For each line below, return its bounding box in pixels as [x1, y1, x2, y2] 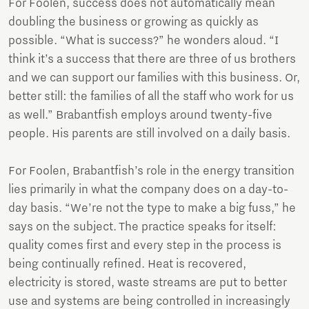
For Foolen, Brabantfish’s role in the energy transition [8, 164, 295, 179]
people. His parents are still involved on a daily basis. [8, 127, 290, 141]
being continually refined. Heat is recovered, [8, 257, 246, 272]
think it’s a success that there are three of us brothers [8, 52, 296, 67]
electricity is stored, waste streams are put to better [8, 276, 287, 290]
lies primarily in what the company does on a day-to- [8, 183, 288, 197]
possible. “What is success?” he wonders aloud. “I [8, 34, 279, 48]
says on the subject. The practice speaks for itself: [8, 220, 277, 235]
